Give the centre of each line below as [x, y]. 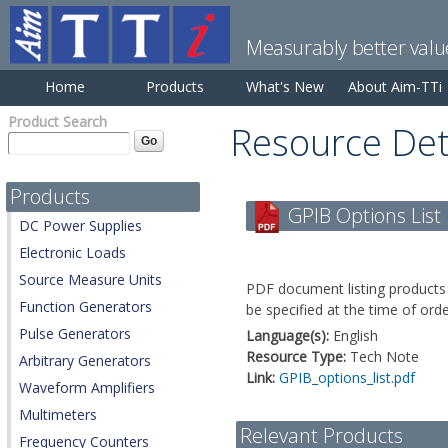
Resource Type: [298, 356]
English [355, 335]
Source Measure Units [90, 280]
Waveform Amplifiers [87, 388]
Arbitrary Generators [85, 361]
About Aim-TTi [395, 86]
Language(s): [289, 335]
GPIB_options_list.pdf [347, 377]
